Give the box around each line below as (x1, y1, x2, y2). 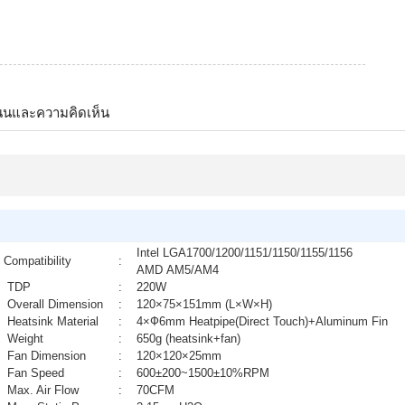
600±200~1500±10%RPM (126, 366, 270, 381)
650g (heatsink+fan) (126, 332, 241, 346)
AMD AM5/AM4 (126, 263, 220, 278)
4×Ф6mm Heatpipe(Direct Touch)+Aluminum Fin (126, 315, 389, 329)
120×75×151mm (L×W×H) (126, 297, 273, 312)
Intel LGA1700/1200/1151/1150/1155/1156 (126, 246, 353, 260)
